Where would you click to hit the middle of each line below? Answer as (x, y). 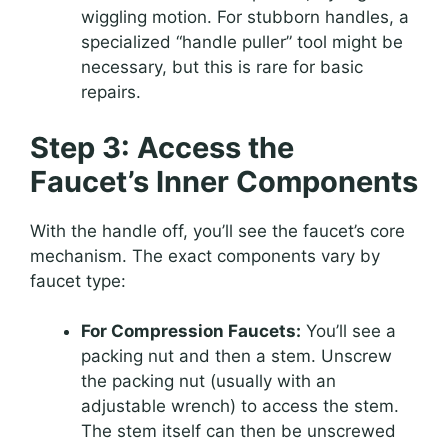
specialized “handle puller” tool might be (242, 42)
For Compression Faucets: (191, 331)
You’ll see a (348, 331)
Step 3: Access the (162, 147)
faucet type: (78, 280)
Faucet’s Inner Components (224, 181)
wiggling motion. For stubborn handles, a (245, 17)
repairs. (111, 92)
